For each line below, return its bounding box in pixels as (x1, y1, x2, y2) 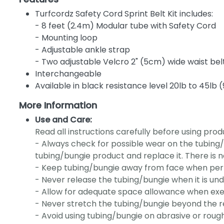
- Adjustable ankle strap (34, 44, 130, 56)
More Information (18, 99, 97, 112)
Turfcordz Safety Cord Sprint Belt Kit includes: (34, 8, 213, 20)
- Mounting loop (34, 32, 97, 44)
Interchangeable (34, 68, 101, 80)
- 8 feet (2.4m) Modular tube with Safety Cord (34, 20, 216, 32)
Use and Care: (34, 114, 92, 126)
